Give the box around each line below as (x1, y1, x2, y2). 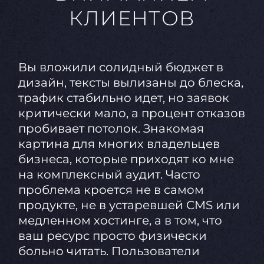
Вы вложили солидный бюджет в (18, 60, 223, 75)
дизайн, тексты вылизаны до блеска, (18, 75, 243, 90)
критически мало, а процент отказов (18, 106, 245, 121)
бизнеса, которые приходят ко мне (18, 152, 234, 167)
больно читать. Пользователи (18, 244, 200, 259)
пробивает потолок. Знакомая (18, 121, 204, 136)
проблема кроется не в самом (18, 183, 204, 197)
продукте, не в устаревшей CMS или (18, 198, 240, 213)
